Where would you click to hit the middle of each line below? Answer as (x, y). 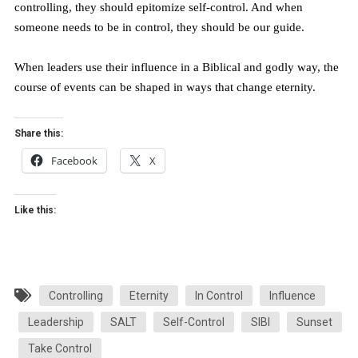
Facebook (74, 160)
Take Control (60, 348)
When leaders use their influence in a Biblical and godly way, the (176, 67)
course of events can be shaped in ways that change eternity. (165, 87)
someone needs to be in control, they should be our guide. (159, 27)
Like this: (35, 210)
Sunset (314, 322)
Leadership (56, 322)
